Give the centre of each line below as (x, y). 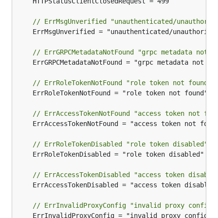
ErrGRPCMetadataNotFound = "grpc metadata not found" (25, 62)
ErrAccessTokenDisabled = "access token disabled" (25, 185)
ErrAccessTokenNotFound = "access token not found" (25, 124)
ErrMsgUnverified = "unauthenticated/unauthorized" (25, 32)
